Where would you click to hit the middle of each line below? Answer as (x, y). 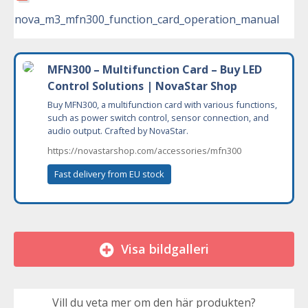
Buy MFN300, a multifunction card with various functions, (162, 104)
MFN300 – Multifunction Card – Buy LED (155, 69)
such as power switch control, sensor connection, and (158, 118)
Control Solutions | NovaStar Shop (142, 86)
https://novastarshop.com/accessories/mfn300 (144, 151)
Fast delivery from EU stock (109, 174)
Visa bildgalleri (165, 249)
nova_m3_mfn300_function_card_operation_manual (147, 19)
